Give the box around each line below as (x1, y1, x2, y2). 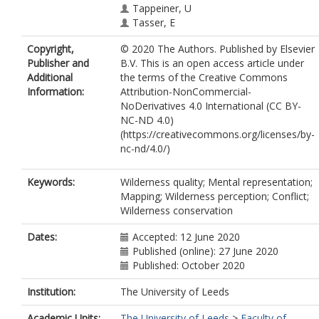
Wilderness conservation (120, 204, 233, 217)
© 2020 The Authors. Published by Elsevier (120, 42, 315, 56)
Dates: (27, 230, 57, 244)
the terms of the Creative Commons (120, 70, 288, 84)
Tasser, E (132, 16, 175, 29)
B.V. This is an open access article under (120, 56, 304, 70)
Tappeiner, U (132, 1, 192, 15)
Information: (27, 85, 84, 98)
